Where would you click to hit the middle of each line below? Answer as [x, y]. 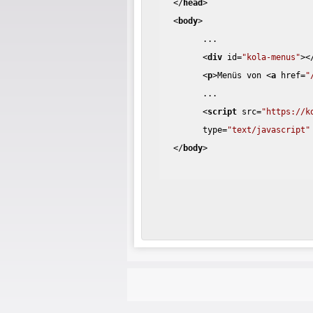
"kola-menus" [271, 57]
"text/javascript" [269, 130]
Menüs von [242, 75]
